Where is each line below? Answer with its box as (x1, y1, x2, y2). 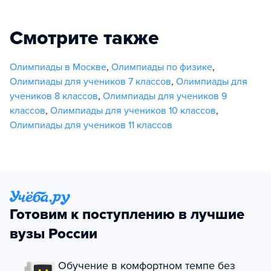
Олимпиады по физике (111, 61, 212, 73)
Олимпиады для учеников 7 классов (10, 76, 171, 88)
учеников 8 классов (10, 90, 98, 102)
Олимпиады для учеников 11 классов (10, 119, 172, 131)
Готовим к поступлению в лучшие (10, 206, 244, 223)
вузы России (10, 225, 97, 243)
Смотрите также (10, 27, 159, 50)
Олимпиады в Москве (10, 61, 106, 73)
